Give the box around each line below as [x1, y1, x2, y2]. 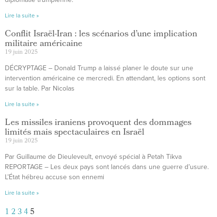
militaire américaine [5, 37, 82, 52]
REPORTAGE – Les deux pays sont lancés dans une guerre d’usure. [5, 163, 209, 171]
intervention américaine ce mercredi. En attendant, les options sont [5, 74, 205, 82]
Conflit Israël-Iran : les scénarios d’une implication [5, 27, 197, 42]
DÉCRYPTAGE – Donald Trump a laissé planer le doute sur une [5, 64, 193, 72]
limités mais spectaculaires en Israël [5, 125, 144, 140]
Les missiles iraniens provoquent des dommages [5, 116, 191, 131]
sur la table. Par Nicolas [5, 84, 75, 93]
